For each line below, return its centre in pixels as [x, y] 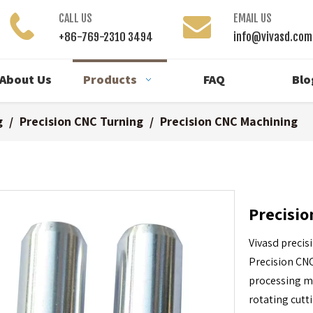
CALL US [75, 18]
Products [110, 79]
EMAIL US [252, 18]
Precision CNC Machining [229, 121]
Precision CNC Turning [81, 121]
